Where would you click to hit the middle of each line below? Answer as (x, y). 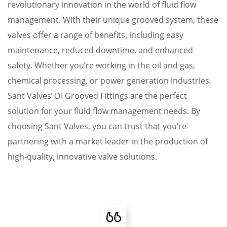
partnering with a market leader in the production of (108, 141)
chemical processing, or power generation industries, (109, 81)
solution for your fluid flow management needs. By (104, 111)
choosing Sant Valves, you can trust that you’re (97, 126)
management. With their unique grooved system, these (113, 20)
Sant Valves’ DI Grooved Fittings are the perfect (97, 96)
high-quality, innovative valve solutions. (82, 157)
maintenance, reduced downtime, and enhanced (100, 50)
